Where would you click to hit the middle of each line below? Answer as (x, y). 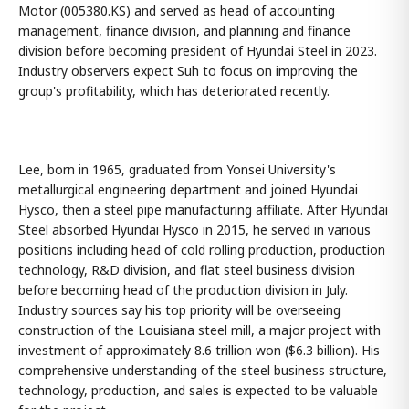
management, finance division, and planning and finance (184, 31)
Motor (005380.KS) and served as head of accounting (177, 10)
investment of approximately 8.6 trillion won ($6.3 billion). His (199, 350)
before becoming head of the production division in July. (183, 290)
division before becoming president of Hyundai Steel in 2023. (198, 51)
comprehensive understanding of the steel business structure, (203, 370)
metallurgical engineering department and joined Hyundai (188, 189)
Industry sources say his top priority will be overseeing (179, 310)
